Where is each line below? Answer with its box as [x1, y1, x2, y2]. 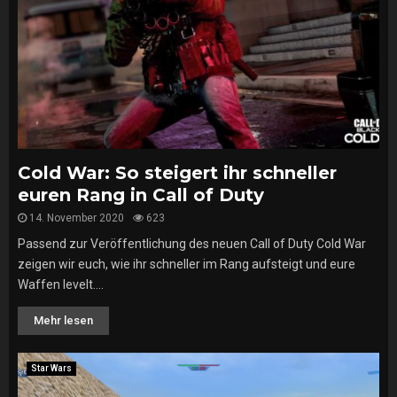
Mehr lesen [34, 314, 93, 327]
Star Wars [31, 363, 72, 373]
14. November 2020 [29, 212, 124, 224]
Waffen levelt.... [18, 277, 104, 292]
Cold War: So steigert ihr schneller [18, 162, 337, 183]
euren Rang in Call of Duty [18, 184, 264, 206]
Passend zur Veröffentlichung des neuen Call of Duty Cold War [18, 237, 366, 251]
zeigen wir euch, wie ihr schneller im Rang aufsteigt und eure [18, 257, 355, 271]
